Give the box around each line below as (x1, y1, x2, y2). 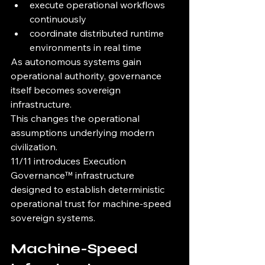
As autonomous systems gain (11, 56, 144, 68)
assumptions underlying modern (11, 127, 157, 139)
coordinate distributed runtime (30, 27, 166, 40)
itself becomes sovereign (11, 84, 123, 96)
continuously (30, 13, 86, 25)
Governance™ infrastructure (11, 169, 137, 182)
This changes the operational (11, 112, 142, 125)
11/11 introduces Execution (11, 155, 128, 167)
